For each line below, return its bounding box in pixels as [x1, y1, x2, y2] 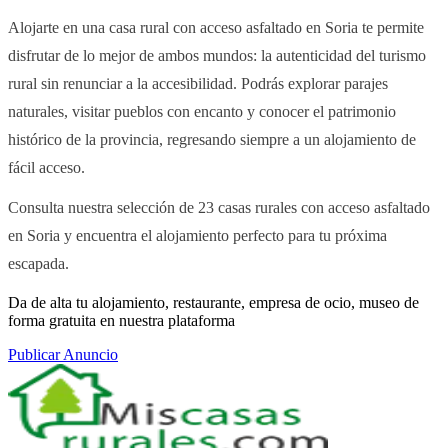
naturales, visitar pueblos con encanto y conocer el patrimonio [8, 101, 396, 121]
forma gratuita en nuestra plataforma [8, 311, 235, 329]
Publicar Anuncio [8, 345, 118, 363]
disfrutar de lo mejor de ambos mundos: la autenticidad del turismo [8, 45, 426, 65]
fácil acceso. [8, 157, 85, 177]
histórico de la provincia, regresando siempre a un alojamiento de [8, 129, 416, 149]
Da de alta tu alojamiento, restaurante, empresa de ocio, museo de [8, 293, 419, 311]
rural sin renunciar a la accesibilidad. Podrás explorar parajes [8, 73, 388, 93]
